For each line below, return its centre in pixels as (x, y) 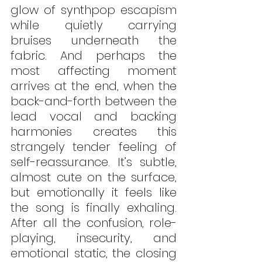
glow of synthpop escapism (94, 10)
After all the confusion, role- (94, 223)
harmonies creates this (94, 132)
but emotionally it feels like (94, 193)
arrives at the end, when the (94, 86)
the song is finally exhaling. (94, 208)
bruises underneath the (94, 41)
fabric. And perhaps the (94, 56)
